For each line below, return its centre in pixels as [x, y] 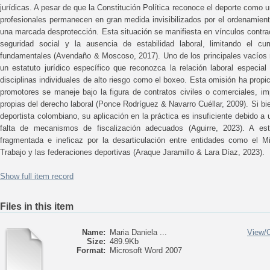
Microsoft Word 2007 [146, 250]
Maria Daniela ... [138, 232]
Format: [91, 250]
